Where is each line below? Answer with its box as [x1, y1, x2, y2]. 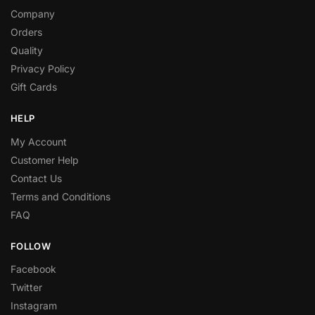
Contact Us [11, 172, 62, 184]
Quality [11, 44, 43, 56]
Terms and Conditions [11, 190, 110, 202]
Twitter [11, 281, 42, 293]
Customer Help [11, 153, 79, 166]
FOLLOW [11, 240, 51, 252]
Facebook [11, 263, 56, 275]
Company [11, 8, 55, 20]
